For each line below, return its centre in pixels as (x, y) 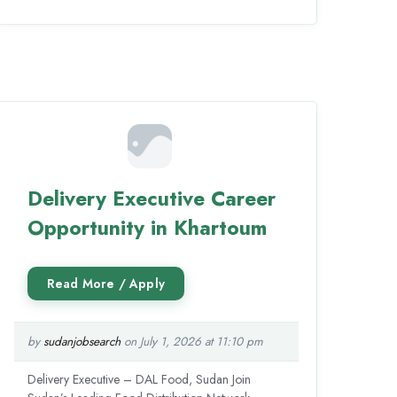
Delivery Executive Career (151, 198)
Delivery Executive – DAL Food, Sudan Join (139, 379)
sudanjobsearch (82, 341)
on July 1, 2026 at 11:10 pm (191, 341)
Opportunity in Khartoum (147, 227)
